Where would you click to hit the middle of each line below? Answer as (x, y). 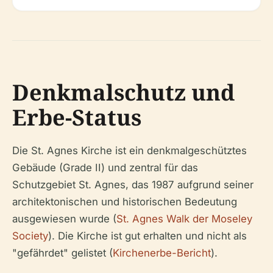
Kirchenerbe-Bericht (162, 253)
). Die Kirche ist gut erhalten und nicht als (147, 236)
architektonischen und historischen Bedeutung (125, 201)
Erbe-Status (77, 117)
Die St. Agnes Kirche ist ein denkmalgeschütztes (129, 150)
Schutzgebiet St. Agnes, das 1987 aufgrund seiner (133, 184)
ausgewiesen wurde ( (64, 218)
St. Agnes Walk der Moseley (184, 218)
